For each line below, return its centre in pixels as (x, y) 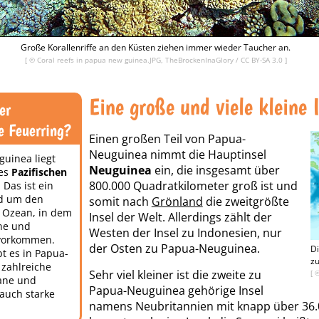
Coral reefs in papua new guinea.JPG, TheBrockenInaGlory (136, 60)
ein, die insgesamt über (215, 170)
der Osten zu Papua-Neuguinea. (174, 249)
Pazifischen (39, 172)
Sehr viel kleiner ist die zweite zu (175, 275)
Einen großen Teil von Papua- (167, 139)
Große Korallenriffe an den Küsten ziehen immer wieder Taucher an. (156, 47)
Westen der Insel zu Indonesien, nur (185, 233)
